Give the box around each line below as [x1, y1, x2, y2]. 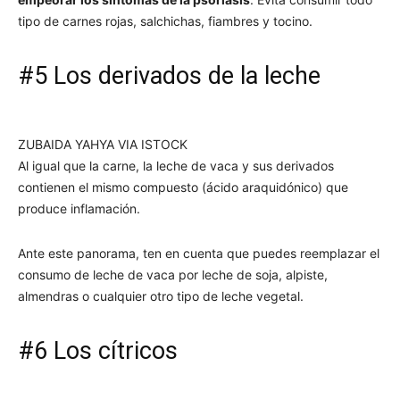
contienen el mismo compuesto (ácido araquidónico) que [18, 179, 348, 195]
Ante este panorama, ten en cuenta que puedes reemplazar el [18, 245, 379, 261]
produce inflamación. [18, 200, 140, 216]
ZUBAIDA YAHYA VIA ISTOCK [18, 136, 187, 152]
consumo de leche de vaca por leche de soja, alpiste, [18, 266, 328, 282]
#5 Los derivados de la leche [18, 61, 321, 90]
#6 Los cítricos [18, 336, 178, 365]
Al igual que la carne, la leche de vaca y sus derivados [18, 157, 334, 173]
